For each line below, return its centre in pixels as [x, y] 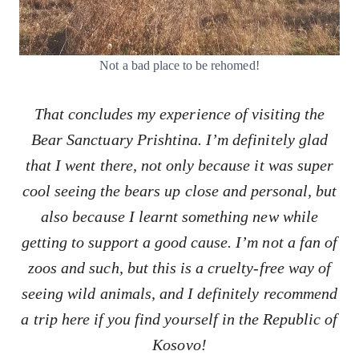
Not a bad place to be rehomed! [179, 65]
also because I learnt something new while [179, 216]
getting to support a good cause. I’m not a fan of [179, 242]
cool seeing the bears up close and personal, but [179, 191]
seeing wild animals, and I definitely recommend [179, 293]
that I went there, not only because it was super [179, 165]
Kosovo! [179, 345]
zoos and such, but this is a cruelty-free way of [179, 268]
